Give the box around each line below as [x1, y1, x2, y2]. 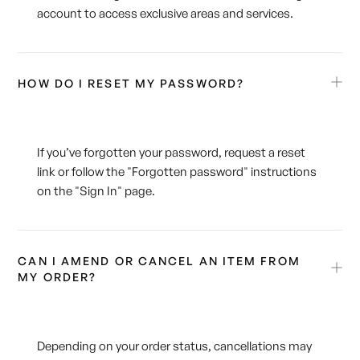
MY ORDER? [18, 270, 97, 284]
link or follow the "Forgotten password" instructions [37, 164, 317, 180]
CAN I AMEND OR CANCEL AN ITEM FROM [18, 254, 301, 268]
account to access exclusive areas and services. [37, 6, 294, 22]
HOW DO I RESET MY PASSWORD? [18, 76, 245, 91]
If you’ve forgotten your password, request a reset [37, 145, 306, 161]
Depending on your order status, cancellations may [37, 338, 313, 354]
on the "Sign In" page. [37, 183, 156, 199]
